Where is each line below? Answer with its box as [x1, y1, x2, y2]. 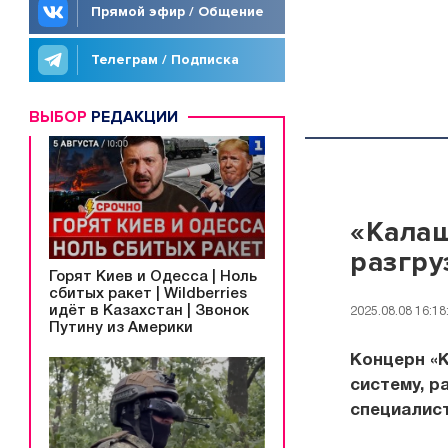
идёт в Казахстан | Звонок [49, 303, 249, 318]
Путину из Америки [49, 320, 193, 335]
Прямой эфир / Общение [91, 3, 264, 20]
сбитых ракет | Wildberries [49, 286, 247, 301]
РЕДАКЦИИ [87, 107, 178, 127]
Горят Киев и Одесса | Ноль [49, 269, 257, 284]
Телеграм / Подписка [91, 51, 239, 68]
